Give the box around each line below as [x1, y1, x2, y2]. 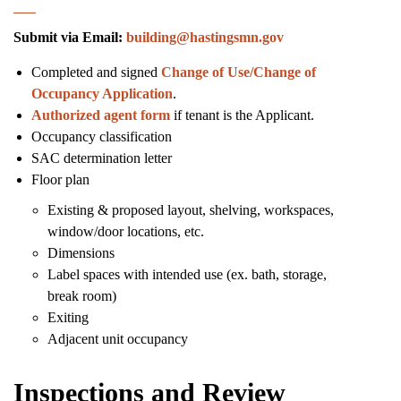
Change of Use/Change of [161, 64, 316, 80]
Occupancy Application [31, 86, 173, 101]
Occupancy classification [31, 129, 172, 144]
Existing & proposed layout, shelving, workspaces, [47, 202, 334, 218]
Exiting [47, 310, 89, 325]
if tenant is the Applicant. [170, 107, 314, 123]
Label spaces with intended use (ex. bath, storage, [47, 267, 327, 282]
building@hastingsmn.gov [126, 30, 284, 45]
